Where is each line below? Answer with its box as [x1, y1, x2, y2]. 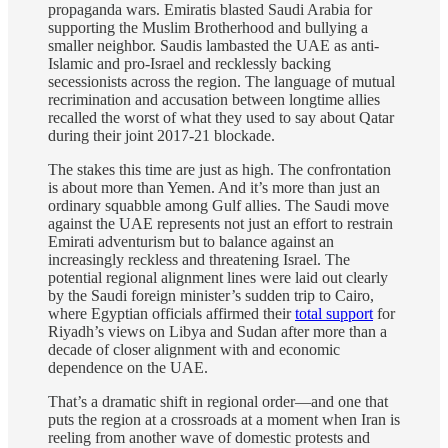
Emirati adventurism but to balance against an [48, 232, 334, 250]
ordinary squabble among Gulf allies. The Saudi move [48, 196, 389, 214]
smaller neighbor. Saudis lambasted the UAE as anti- [48, 36, 379, 54]
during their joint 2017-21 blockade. [48, 126, 275, 144]
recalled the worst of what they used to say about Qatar [48, 108, 394, 126]
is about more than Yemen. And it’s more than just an [48, 178, 380, 196]
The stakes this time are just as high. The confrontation [48, 160, 391, 178]
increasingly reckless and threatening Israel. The [48, 250, 350, 268]
